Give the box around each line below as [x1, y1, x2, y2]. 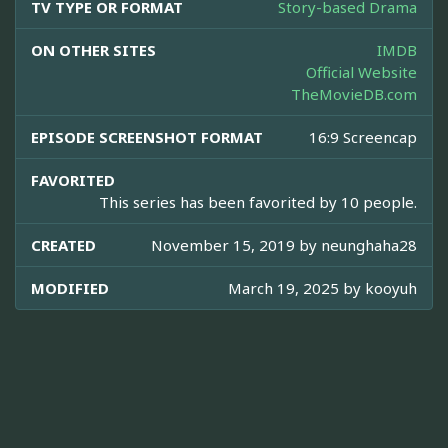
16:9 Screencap [309, 127, 417, 148]
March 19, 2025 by [228, 278, 365, 299]
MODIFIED [31, 278, 109, 299]
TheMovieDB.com [291, 84, 417, 105]
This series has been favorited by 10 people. [99, 192, 417, 213]
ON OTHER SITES [31, 40, 156, 61]
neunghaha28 [321, 235, 417, 256]
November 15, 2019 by [151, 235, 321, 256]
